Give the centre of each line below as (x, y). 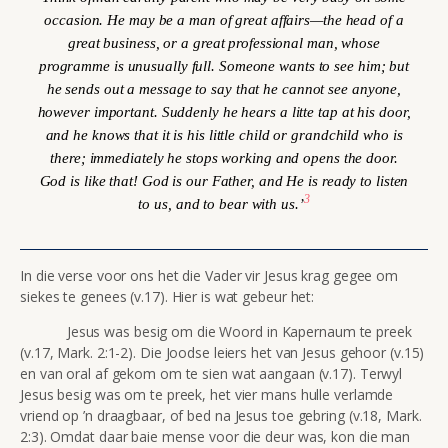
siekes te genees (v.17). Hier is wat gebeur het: (167, 296)
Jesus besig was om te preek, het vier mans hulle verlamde (207, 394)
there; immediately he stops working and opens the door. (224, 157)
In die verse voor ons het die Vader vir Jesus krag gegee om (209, 275)
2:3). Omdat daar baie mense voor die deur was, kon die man (215, 436)
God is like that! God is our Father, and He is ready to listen (224, 180)
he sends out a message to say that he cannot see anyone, (224, 88)
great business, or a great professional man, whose (224, 42)
